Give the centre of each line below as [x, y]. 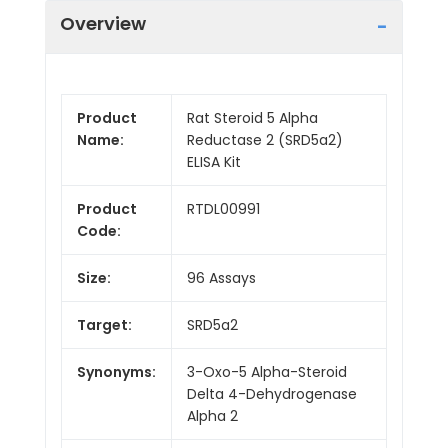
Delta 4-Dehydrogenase [272, 393]
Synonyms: [116, 371]
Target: [104, 324]
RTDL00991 [223, 208]
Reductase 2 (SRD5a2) [265, 139]
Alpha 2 [212, 415]
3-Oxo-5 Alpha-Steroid [267, 371]
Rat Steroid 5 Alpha [252, 117]
